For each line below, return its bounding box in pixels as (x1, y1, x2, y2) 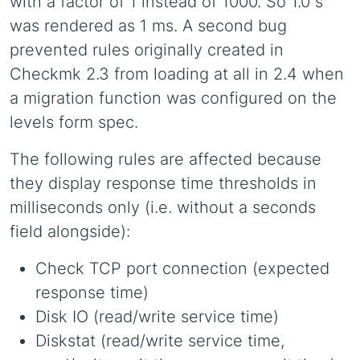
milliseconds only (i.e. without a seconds (10, 198, 316, 217)
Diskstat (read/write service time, (35, 331, 284, 350)
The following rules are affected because (10, 149, 321, 169)
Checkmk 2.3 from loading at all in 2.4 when (10, 64, 344, 84)
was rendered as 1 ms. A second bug (10, 16, 287, 35)
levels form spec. (10, 112, 138, 132)
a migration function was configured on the (10, 88, 337, 108)
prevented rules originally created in (10, 40, 284, 59)
